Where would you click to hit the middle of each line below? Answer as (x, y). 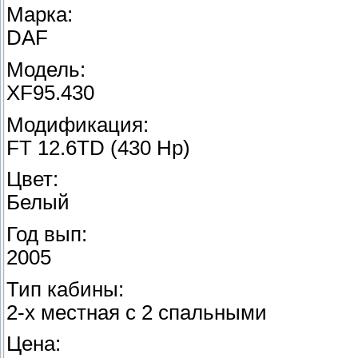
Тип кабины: (65, 289)
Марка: (40, 15)
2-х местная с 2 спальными (137, 312)
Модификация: (78, 124)
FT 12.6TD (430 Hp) (98, 147)
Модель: (46, 69)
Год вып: (47, 234)
